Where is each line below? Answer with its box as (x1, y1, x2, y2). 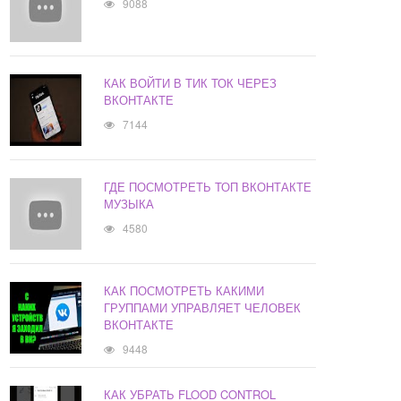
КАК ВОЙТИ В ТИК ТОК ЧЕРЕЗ (104, 74, 277, 92)
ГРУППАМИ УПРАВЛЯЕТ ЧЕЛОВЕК (104, 299, 302, 317)
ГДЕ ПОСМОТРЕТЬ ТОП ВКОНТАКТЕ (104, 178, 312, 196)
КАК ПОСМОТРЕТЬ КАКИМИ (104, 282, 265, 300)
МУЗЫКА (104, 195, 155, 213)
